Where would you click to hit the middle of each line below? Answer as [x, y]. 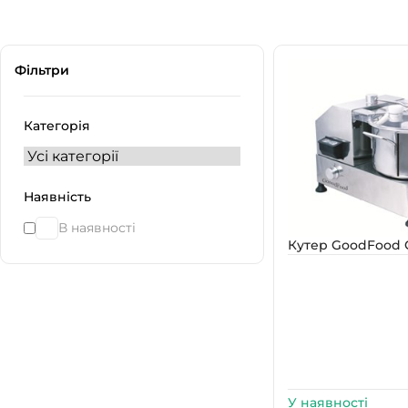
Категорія [57, 126]
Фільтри [42, 70]
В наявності [97, 228]
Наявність [57, 197]
